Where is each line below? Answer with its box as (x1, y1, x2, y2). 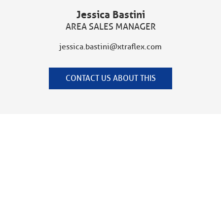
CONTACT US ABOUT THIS (65, 73, 156, 83)
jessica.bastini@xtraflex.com (59, 41, 162, 52)
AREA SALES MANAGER (65, 21, 156, 32)
